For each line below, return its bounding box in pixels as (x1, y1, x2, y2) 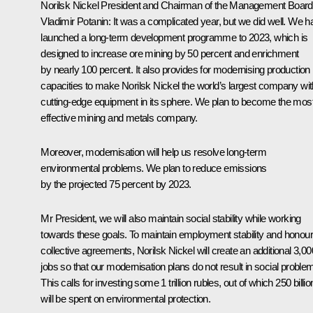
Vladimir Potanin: (41, 15, 111, 27)
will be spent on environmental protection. (41, 292, 211, 305)
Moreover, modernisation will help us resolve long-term (41, 145, 266, 158)
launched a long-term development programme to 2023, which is (41, 31, 308, 43)
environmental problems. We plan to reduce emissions (41, 161, 267, 174)
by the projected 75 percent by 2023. (41, 177, 191, 190)
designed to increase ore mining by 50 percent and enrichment (41, 47, 299, 59)
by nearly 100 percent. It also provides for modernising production (41, 63, 310, 75)
